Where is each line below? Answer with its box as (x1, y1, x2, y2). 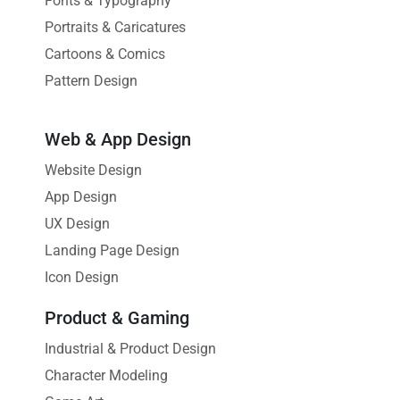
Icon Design (45, 269, 119, 286)
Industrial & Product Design (45, 340, 216, 357)
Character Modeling (45, 367, 168, 384)
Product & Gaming (45, 307, 189, 329)
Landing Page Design (45, 242, 179, 259)
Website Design (45, 162, 142, 179)
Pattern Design (45, 72, 137, 89)
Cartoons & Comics (45, 46, 165, 62)
